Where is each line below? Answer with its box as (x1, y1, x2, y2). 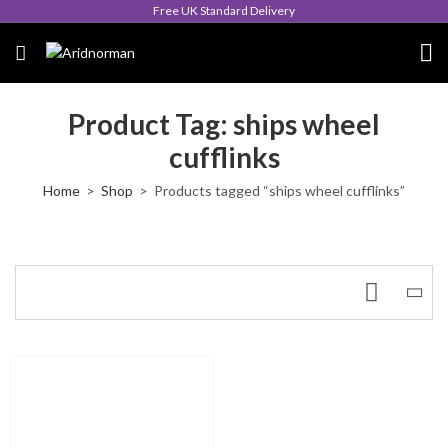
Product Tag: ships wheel (68, 107, 380, 141)
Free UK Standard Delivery (153, 3, 295, 18)
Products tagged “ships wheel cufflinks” (154, 182, 405, 199)
